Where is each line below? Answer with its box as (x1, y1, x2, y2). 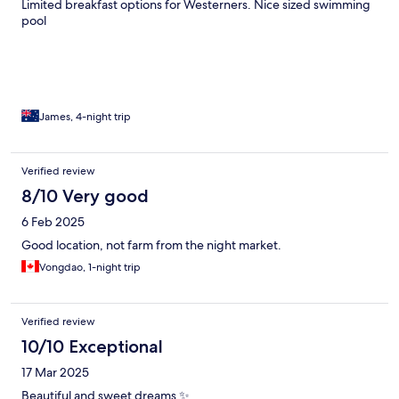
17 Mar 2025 (21, 364, 89, 381)
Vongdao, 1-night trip (39, 260, 141, 275)
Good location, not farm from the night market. (21, 237, 281, 254)
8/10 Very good (21, 185, 149, 208)
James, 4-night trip (39, 110, 131, 125)
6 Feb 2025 (21, 214, 85, 231)
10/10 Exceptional (21, 336, 163, 358)
